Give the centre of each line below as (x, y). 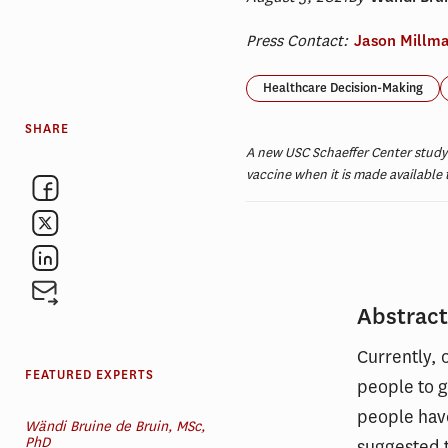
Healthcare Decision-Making (343, 88)
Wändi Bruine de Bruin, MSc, (115, 426)
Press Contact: (299, 40)
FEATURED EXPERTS (89, 374)
